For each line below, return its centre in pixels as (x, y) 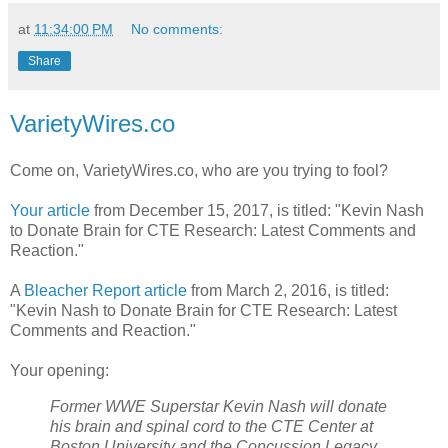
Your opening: (59, 371)
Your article (50, 211)
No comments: (177, 28)
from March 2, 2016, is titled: (288, 291)
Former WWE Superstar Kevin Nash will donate (218, 407)
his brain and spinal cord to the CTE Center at (211, 427)
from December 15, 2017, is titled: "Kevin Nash (257, 211)
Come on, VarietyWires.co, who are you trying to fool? (199, 171)
